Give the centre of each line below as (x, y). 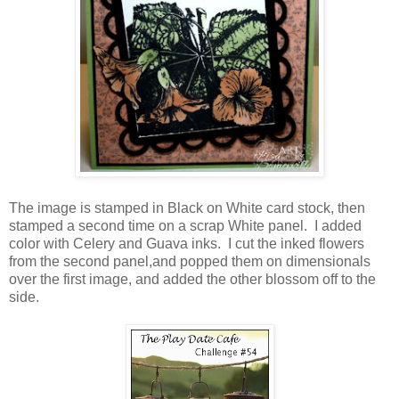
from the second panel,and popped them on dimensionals (190, 261)
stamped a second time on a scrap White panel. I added (185, 225)
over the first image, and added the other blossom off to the (192, 279)
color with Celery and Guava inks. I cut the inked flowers (187, 243)
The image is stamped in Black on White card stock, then (187, 208)
